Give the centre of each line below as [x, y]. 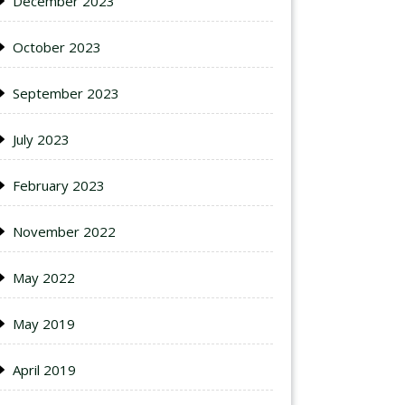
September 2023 [66, 93]
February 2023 [59, 185]
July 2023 [41, 139]
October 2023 [57, 47]
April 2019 [44, 370]
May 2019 [44, 324]
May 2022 [44, 278]
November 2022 [64, 231]
